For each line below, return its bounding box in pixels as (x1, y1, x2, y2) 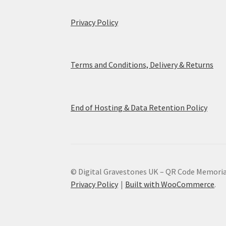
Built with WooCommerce (125, 179, 215, 189)
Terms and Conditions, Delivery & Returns (71, 60, 214, 70)
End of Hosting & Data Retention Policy (71, 102, 208, 112)
